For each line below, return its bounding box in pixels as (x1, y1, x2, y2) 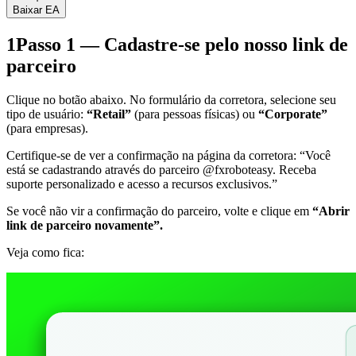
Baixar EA (13, 3, 60, 16)
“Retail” (87, 106, 131, 121)
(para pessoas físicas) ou (131, 106, 258, 121)
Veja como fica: (6, 245, 84, 259)
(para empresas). (6, 121, 88, 135)
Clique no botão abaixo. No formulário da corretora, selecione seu (6, 92, 336, 106)
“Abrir (312, 203, 350, 218)
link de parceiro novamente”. (6, 218, 163, 232)
